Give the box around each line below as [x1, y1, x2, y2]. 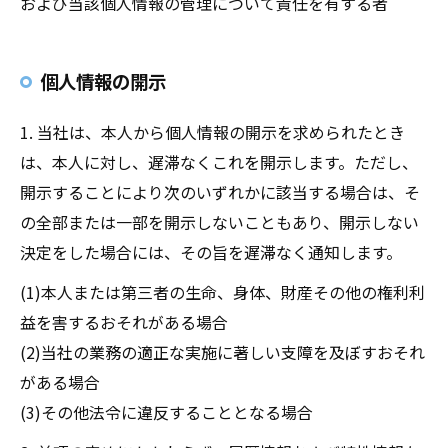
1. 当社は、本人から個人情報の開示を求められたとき [20, 120, 405, 144]
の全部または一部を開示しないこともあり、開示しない [20, 210, 419, 234]
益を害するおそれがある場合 [20, 310, 228, 334]
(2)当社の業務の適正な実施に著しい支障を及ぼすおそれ [20, 340, 425, 364]
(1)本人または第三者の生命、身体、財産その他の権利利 [20, 280, 425, 304]
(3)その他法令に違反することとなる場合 [20, 400, 313, 424]
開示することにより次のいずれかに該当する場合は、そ [20, 180, 420, 204]
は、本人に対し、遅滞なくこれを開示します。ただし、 [20, 150, 418, 174]
